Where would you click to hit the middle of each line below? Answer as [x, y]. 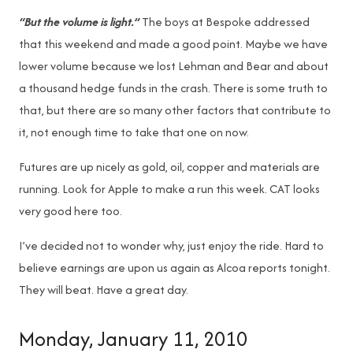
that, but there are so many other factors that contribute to [175, 110]
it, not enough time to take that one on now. [134, 132]
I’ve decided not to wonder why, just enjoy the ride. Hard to [171, 245]
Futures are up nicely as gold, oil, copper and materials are [169, 167]
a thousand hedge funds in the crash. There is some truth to [173, 88]
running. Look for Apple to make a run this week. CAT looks [169, 189]
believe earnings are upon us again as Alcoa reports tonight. [175, 268]
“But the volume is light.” [79, 22]
